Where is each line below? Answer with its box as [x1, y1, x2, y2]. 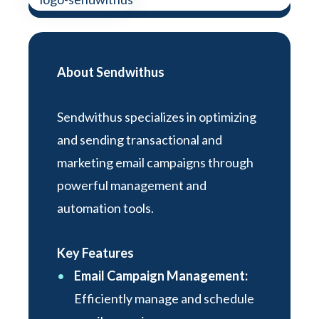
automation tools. [57, 200, 154, 216]
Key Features [57, 245, 134, 261]
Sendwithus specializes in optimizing [57, 109, 256, 125]
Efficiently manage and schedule [74, 291, 254, 306]
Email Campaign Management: [74, 268, 248, 283]
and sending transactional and [57, 132, 222, 147]
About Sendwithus [57, 64, 164, 80]
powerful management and [57, 177, 206, 193]
